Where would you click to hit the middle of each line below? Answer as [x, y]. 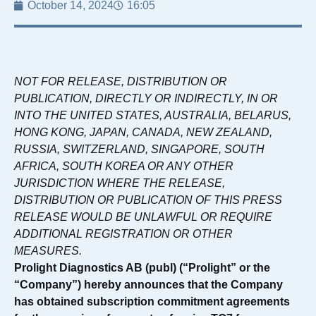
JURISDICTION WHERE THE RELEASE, [120, 183]
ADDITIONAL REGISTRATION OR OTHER [123, 234]
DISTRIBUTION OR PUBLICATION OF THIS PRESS [148, 200]
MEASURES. [48, 251]
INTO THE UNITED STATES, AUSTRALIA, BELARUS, [153, 115]
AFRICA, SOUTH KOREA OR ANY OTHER [124, 166]
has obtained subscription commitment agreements [152, 302]
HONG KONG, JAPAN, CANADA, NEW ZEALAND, [143, 132]
